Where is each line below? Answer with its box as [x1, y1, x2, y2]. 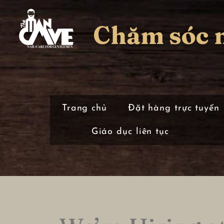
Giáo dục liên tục [91, 127, 169, 136]
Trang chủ [61, 103, 107, 113]
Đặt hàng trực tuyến [127, 103, 219, 113]
